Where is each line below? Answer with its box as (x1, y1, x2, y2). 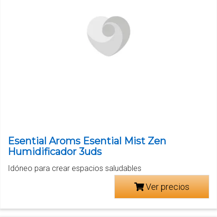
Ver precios (144, 181, 189, 192)
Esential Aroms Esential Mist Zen (8, 135, 166, 147)
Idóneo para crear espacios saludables (8, 163, 141, 173)
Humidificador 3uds (8, 145, 102, 157)
